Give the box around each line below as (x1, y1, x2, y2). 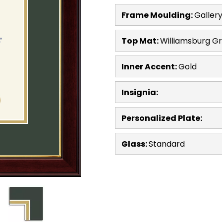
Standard (149, 138, 185, 150)
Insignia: (121, 86, 158, 98)
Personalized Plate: (121, 112, 202, 124)
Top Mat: (121, 35, 160, 47)
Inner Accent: (121, 60, 178, 72)
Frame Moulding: (121, 9, 194, 21)
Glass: (121, 138, 149, 150)
